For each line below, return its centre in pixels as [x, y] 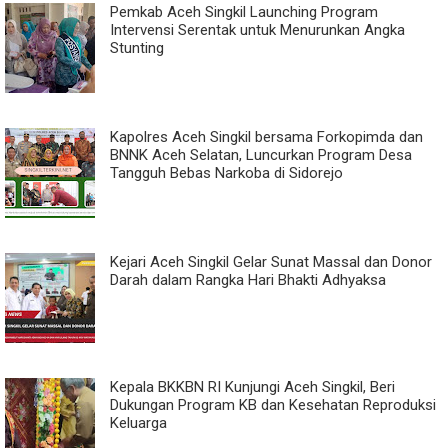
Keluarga [138, 422]
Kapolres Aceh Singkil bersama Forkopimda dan [266, 136]
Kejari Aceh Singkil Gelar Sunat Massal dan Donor [271, 261]
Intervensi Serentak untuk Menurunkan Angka [257, 29]
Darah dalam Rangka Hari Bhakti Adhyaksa [248, 279]
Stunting [137, 47]
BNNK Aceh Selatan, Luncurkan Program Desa [261, 154]
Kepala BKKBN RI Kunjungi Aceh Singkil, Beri [252, 386]
